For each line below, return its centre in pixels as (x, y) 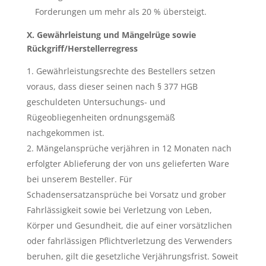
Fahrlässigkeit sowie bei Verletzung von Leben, (119, 210)
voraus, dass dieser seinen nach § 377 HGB (112, 86)
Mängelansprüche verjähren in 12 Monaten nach (134, 148)
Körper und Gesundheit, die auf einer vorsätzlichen (129, 225)
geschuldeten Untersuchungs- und (96, 102)
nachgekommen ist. (65, 133)
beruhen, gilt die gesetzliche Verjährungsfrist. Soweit (132, 256)
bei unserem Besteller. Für (79, 179)
